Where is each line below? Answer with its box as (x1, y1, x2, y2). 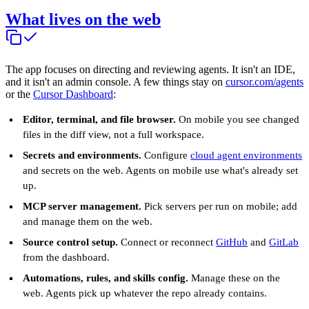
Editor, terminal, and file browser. (23, 114, 177, 126)
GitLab (269, 237, 299, 248)
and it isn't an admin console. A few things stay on (6, 76, 226, 88)
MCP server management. (23, 201, 142, 212)
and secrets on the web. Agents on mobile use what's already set (23, 165, 299, 177)
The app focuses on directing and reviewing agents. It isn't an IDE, (6, 63, 295, 76)
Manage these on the (188, 272, 281, 284)
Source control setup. (23, 237, 119, 248)
